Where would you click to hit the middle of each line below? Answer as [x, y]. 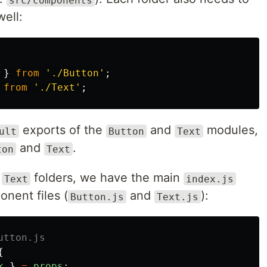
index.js [210, 179]
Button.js [97, 197]
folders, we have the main [107, 178]
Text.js [178, 197]
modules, [231, 130]
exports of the [63, 130]
